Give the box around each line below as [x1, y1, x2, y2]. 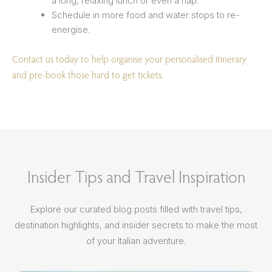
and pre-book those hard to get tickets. [12, 68, 163, 81]
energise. [52, 24, 90, 36]
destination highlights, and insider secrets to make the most [15, 219, 257, 231]
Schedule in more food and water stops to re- [52, 9, 240, 21]
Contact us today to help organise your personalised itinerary [12, 52, 246, 65]
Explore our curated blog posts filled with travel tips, [30, 203, 242, 215]
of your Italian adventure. [86, 234, 186, 246]
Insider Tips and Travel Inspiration [27, 165, 245, 187]
